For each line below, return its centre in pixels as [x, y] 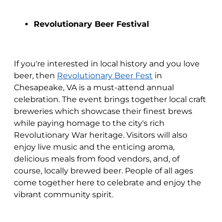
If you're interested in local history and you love [107, 64]
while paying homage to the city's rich [89, 123]
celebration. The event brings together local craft [110, 99]
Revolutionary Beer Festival [91, 24]
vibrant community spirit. [64, 194]
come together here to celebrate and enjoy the [108, 183]
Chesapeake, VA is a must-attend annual [94, 87]
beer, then [35, 76]
